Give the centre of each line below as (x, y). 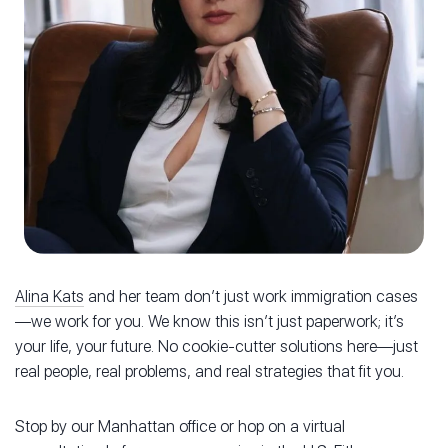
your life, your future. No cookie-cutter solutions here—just (216, 347)
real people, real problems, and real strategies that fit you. (209, 372)
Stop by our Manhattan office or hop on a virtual (180, 427)
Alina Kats (49, 297)
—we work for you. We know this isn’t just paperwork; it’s (209, 322)
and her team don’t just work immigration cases (251, 297)
